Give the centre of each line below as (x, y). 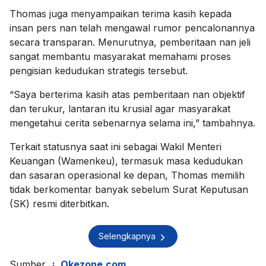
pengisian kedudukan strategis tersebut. (99, 70)
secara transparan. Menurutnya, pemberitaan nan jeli (130, 42)
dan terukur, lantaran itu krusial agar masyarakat (120, 108)
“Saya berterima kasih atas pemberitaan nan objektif (127, 94)
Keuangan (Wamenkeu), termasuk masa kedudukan (126, 161)
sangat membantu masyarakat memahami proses (120, 56)
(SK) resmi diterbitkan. (59, 203)
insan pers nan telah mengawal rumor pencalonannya (132, 28)
